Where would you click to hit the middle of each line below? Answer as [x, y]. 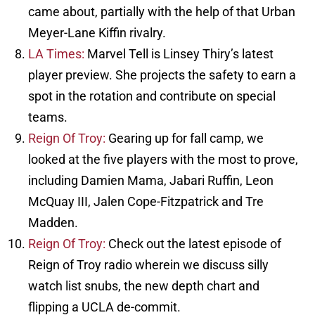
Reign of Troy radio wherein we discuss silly [148, 265]
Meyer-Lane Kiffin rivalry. [97, 33]
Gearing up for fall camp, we [185, 139]
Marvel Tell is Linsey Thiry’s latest [179, 54]
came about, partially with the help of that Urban [162, 12]
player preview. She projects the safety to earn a [162, 75]
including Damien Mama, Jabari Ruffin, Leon [151, 181]
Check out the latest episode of [193, 244]
